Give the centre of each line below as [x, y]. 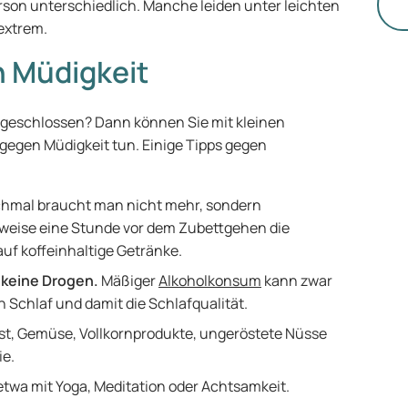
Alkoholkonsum [210, 280]
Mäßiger [128, 280]
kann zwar [297, 280]
